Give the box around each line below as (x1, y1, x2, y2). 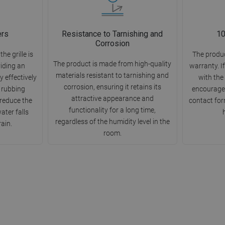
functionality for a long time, (69, 106, 156, 115)
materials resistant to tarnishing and (56, 71, 169, 80)
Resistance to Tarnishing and (62, 29, 163, 39)
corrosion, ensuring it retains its (63, 83, 161, 91)
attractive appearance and (71, 94, 154, 103)
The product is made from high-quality (53, 60, 172, 68)
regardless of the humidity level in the (55, 118, 170, 126)
